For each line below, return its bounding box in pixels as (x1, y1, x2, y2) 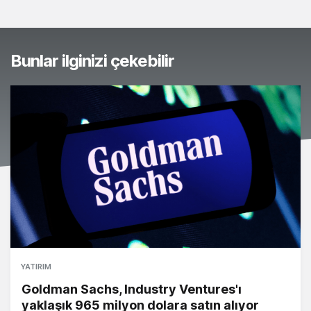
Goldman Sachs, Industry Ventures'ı (22, 282, 242, 297)
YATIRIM (21, 262, 51, 272)
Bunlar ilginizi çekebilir (10, 51, 174, 72)
